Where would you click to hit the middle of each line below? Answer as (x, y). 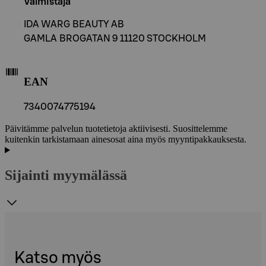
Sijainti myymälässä (66, 175)
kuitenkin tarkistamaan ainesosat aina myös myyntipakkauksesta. (126, 140)
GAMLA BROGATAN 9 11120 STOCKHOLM (115, 38)
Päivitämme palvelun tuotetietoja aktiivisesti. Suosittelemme (116, 129)
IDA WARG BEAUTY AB (74, 24)
